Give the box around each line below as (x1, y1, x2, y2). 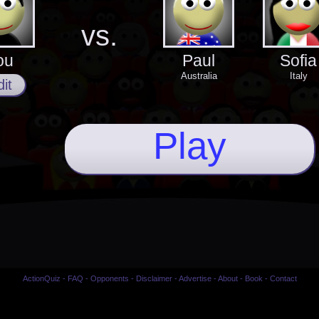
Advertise (178, 273, 211, 283)
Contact (269, 273, 297, 283)
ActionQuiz (22, 273, 61, 283)
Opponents (90, 273, 129, 283)
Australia (180, 70, 217, 81)
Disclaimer (135, 273, 172, 283)
